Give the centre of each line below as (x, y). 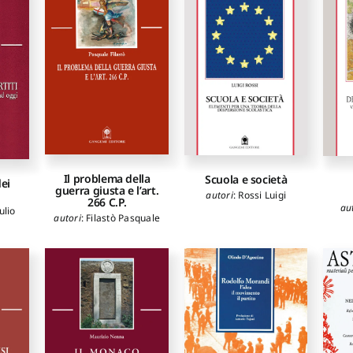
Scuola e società (246, 179)
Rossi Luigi (262, 195)
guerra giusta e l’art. (107, 190)
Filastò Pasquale (123, 217)
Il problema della (107, 178)
